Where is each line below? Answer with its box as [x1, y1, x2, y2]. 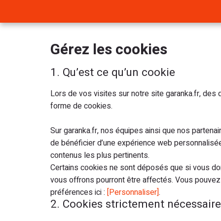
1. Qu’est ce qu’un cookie [50, 65, 175, 80]
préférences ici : [50, 186, 107, 198]
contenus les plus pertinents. [50, 149, 149, 161]
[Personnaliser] [107, 186, 159, 198]
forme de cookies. [50, 100, 112, 112]
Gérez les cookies [50, 39, 167, 61]
